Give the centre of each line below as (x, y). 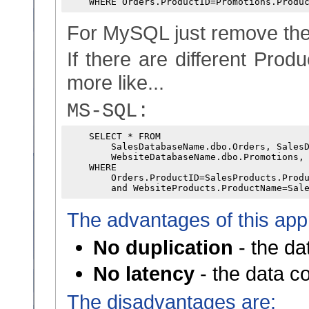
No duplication (163, 247)
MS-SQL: (108, 111)
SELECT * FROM (114, 136)
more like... (116, 82)
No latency (144, 273)
